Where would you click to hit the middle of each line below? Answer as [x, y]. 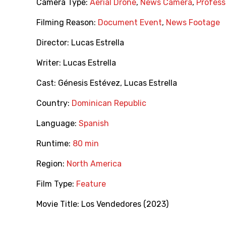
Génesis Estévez [89, 83]
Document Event [130, 23]
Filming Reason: [67, 23]
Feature [91, 184]
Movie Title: [59, 204]
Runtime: [54, 144]
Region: [51, 164]
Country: [54, 103]
